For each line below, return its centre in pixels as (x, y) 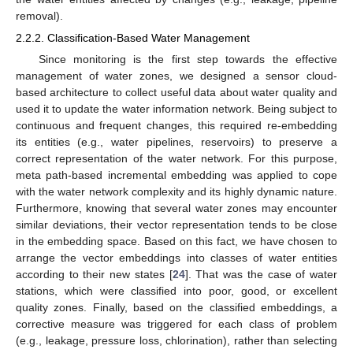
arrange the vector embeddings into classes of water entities (176, 258)
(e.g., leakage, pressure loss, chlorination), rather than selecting (176, 341)
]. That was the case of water (261, 275)
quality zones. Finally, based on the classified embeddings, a (176, 308)
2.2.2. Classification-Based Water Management (133, 38)
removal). (39, 16)
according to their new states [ (94, 275)
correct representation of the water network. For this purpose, (176, 159)
